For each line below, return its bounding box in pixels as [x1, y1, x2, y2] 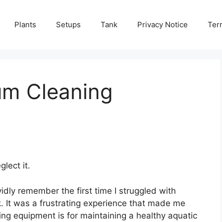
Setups [56, 20, 81, 29]
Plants [14, 20, 36, 29]
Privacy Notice [137, 20, 188, 29]
